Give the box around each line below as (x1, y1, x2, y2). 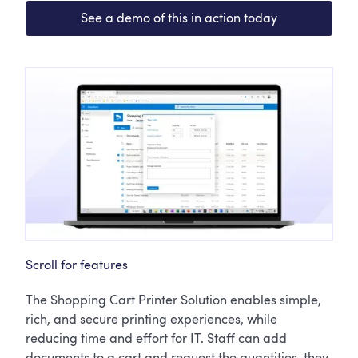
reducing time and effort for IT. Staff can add (26, 332, 288, 347)
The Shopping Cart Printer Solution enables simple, (26, 293, 322, 308)
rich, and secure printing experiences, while (26, 312, 278, 328)
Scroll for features (26, 258, 129, 273)
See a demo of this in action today (81, 11, 277, 26)
